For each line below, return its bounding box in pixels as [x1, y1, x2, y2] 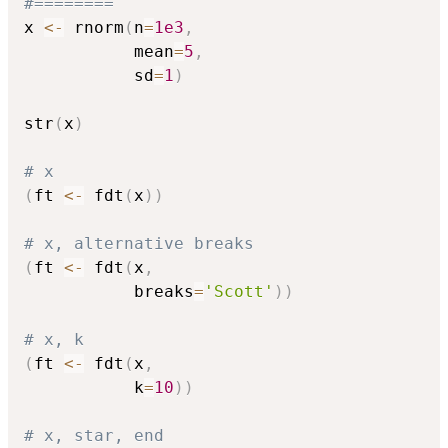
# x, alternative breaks [24, 233, 254, 253]
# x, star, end [24, 425, 164, 445]
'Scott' [204, 281, 274, 301]
